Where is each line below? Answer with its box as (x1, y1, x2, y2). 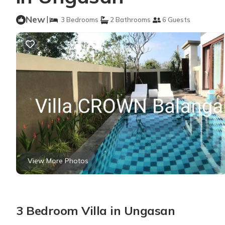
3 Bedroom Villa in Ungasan (16, 203, 175, 218)
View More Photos (28, 156, 88, 166)
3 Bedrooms (58, 16, 98, 24)
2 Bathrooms (108, 16, 151, 24)
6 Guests (161, 16, 190, 24)
